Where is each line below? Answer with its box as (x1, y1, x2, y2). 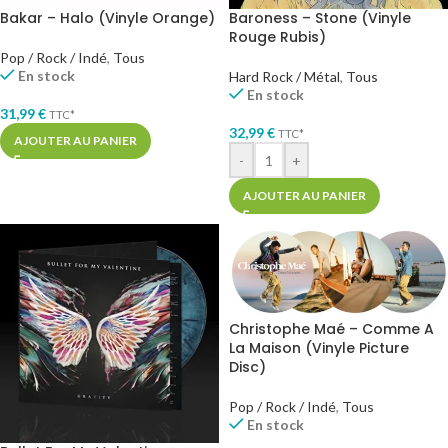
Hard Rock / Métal (229, 68, 340, 85)
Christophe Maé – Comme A (229, 318, 434, 339)
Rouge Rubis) (229, 27, 326, 47)
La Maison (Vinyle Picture (229, 337, 409, 358)
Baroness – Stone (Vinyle (229, 8, 411, 28)
